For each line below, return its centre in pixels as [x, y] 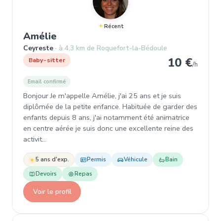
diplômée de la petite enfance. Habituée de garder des [110, 107]
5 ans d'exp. [52, 159]
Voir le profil [52, 191]
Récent [114, 26]
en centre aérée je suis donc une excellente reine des [108, 128]
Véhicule [136, 159]
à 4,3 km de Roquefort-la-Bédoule [113, 48]
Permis [96, 159]
